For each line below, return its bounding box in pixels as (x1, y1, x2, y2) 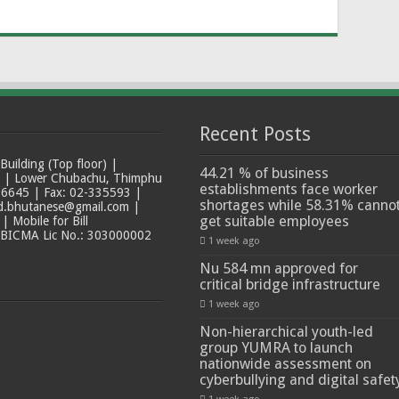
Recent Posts (199, 123, 311, 146)
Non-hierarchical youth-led (199, 323, 373, 341)
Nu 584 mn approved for (199, 260, 358, 278)
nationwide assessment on (199, 355, 371, 373)
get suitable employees (199, 213, 349, 231)
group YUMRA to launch (199, 339, 353, 357)
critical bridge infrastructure (199, 276, 380, 294)
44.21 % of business (199, 165, 329, 183)
